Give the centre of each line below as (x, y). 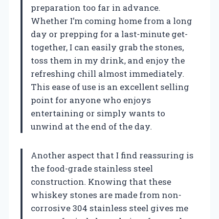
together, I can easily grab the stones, (107, 47)
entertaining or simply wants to (98, 113)
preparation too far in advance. (96, 7)
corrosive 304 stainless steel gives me (109, 208)
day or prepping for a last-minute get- (109, 34)
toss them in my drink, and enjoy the (108, 60)
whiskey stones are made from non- (106, 195)
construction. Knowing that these (101, 181)
